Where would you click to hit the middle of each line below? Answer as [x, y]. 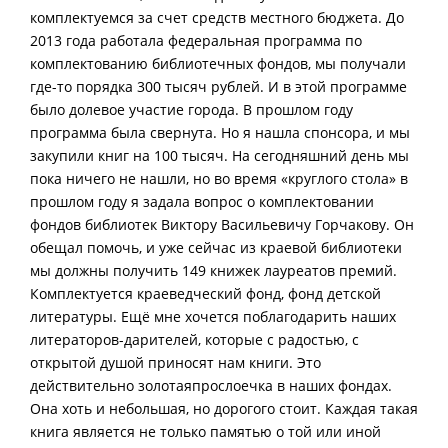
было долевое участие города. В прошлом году [191, 110]
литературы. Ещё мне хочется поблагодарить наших [213, 317]
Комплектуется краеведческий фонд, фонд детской [205, 294]
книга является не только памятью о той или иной [205, 432]
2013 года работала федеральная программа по [196, 41]
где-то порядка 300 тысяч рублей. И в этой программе [218, 87]
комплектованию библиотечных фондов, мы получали [218, 64]
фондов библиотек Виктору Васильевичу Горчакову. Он [222, 225]
